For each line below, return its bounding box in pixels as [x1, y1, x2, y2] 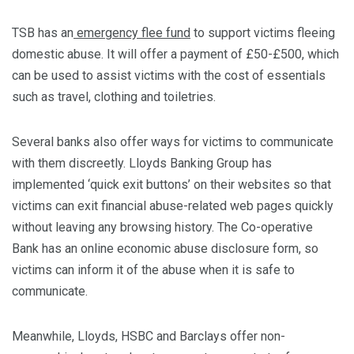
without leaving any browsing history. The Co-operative [12, 220, 313, 235]
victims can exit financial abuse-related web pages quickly [12, 198, 333, 214]
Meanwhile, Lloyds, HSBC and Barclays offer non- [12, 329, 285, 345]
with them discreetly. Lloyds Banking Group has [12, 156, 272, 171]
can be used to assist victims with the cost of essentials [12, 68, 326, 84]
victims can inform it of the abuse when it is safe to [12, 262, 295, 278]
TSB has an [12, 25, 73, 41]
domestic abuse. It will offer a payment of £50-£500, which [12, 47, 339, 62]
